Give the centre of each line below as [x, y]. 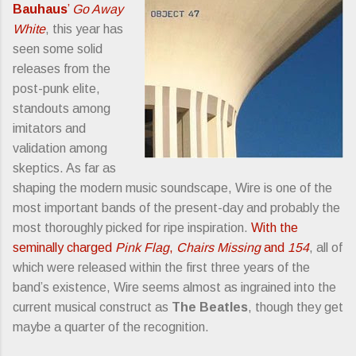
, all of [326, 247]
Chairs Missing [219, 247]
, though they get [296, 307]
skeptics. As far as [64, 168]
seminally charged [64, 247]
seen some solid [58, 48]
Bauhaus [40, 9]
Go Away [98, 9]
